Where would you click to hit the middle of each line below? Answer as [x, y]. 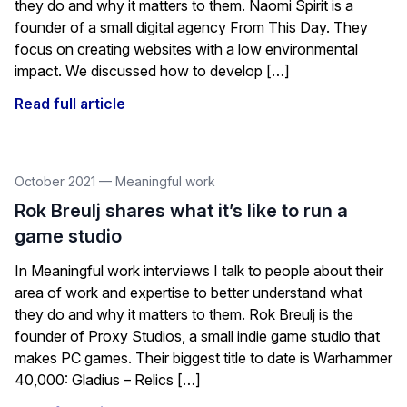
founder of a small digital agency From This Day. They [191, 27]
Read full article [70, 104]
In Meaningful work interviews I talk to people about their [199, 271]
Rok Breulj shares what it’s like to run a [181, 211]
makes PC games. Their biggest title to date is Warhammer [203, 358]
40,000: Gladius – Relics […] [108, 380]
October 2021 [57, 181]
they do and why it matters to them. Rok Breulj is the [184, 314]
